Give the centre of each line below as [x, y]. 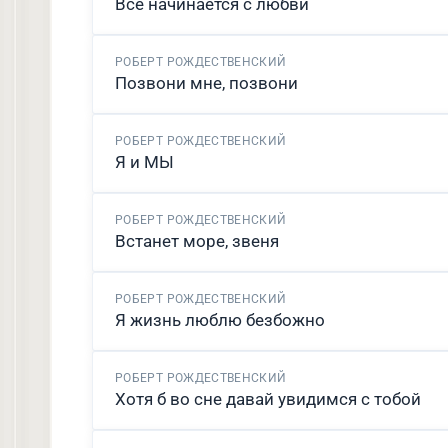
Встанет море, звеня [197, 241]
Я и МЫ [144, 162]
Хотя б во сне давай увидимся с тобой [268, 399]
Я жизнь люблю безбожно [220, 320]
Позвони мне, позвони [206, 83]
